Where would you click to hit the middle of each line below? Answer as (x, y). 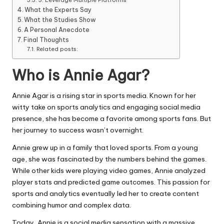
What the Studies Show (60, 20)
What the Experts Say (58, 10)
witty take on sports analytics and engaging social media (106, 107)
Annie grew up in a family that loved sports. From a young (105, 148)
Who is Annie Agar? (81, 75)
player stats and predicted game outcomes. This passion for (111, 182)
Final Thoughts (46, 40)
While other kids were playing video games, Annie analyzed (109, 171)
